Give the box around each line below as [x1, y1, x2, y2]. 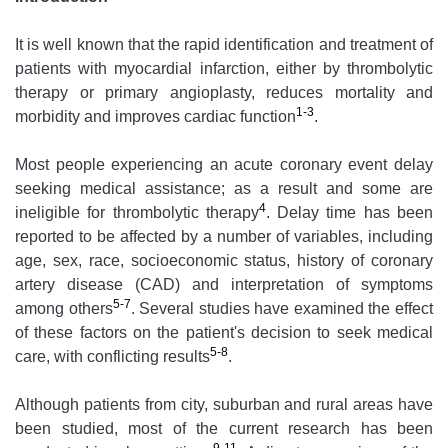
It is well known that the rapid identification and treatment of [15, 36, 433, 54]
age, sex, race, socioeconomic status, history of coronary [15, 252, 433, 270]
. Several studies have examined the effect [130, 300, 434, 318]
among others [15, 300, 113, 318]
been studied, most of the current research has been [15, 420, 433, 438]
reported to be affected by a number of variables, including [15, 228, 433, 246]
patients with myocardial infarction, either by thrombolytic [15, 60, 433, 78]
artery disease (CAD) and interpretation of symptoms [15, 276, 433, 294]
